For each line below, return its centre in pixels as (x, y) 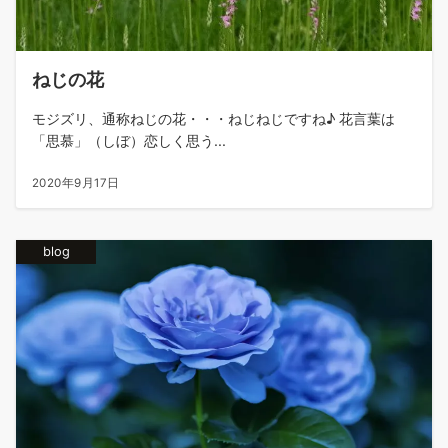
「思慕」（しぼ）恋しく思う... (129, 141)
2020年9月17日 (76, 183)
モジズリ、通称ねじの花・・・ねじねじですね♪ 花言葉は (213, 119)
